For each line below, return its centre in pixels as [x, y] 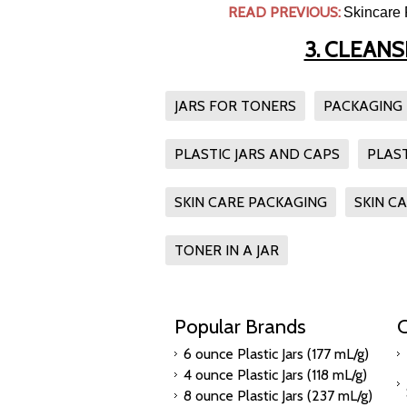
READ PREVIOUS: [284, 12]
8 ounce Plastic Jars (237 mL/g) [278, 395]
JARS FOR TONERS [235, 105]
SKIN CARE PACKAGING [251, 202]
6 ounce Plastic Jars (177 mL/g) [276, 353]
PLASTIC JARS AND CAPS [257, 154]
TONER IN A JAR [227, 250]
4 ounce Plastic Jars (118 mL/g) [275, 374]
